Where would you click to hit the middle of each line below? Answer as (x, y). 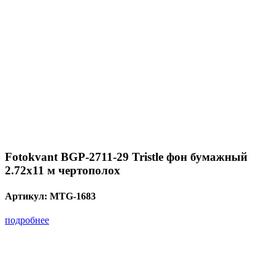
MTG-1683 (73, 196)
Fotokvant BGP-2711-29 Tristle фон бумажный (126, 157)
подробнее (27, 220)
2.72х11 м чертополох (63, 171)
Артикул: (27, 196)
